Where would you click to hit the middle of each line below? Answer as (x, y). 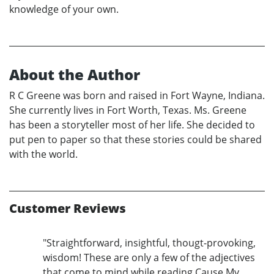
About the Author (75, 74)
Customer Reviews (68, 208)
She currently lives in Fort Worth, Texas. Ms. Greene (128, 110)
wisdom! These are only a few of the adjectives (149, 257)
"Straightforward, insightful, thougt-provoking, (149, 243)
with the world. (43, 154)
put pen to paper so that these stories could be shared (135, 139)
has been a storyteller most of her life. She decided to (132, 124)
